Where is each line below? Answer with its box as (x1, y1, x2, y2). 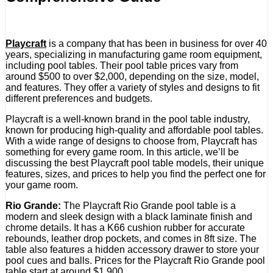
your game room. (5, 179, 78, 190)
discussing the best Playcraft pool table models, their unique (5, 157, 264, 168)
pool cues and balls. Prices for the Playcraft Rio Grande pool (5, 255, 265, 266)
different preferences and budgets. (5, 93, 152, 104)
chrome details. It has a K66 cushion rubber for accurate (5, 222, 245, 233)
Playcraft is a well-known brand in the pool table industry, (5, 113, 250, 124)
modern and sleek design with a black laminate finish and (5, 211, 252, 222)
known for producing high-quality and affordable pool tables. (5, 124, 263, 135)
